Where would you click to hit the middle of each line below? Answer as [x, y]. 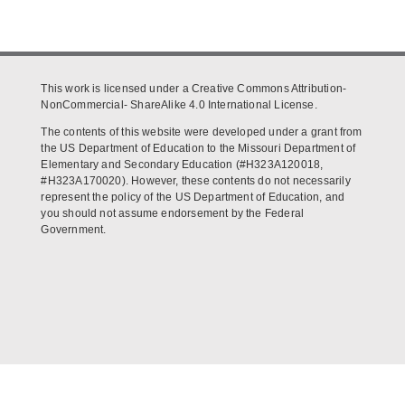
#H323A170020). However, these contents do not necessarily [196, 181]
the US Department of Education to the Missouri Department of [198, 149]
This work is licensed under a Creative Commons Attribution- [194, 89]
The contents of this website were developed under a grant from [202, 132]
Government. [74, 230]
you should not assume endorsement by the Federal [173, 214]
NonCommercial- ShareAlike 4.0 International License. [179, 105]
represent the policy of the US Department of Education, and [193, 198]
